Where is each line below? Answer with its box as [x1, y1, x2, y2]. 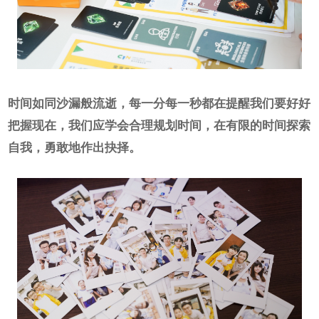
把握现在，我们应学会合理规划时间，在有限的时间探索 [7, 117, 310, 133]
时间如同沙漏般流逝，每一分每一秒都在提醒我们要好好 [7, 95, 310, 111]
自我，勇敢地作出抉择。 [7, 139, 141, 155]
